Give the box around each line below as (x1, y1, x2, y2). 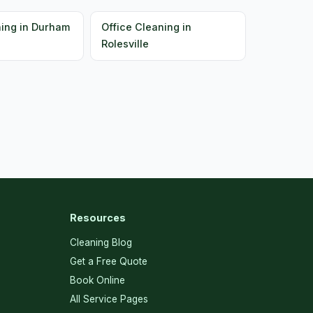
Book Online (70, 274, 125, 286)
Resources (70, 211, 126, 224)
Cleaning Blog (70, 236, 132, 248)
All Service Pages (70, 293, 148, 305)
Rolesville (101, 38, 149, 50)
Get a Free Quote (70, 255, 147, 267)
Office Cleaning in (101, 21, 191, 34)
